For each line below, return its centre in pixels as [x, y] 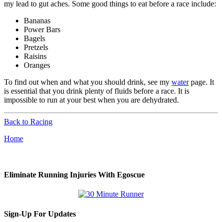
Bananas [37, 20]
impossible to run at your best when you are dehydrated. [91, 100]
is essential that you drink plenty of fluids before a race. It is [97, 91]
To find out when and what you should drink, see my [88, 82]
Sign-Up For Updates [40, 214]
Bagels [34, 38]
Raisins [35, 56]
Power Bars [42, 29]
